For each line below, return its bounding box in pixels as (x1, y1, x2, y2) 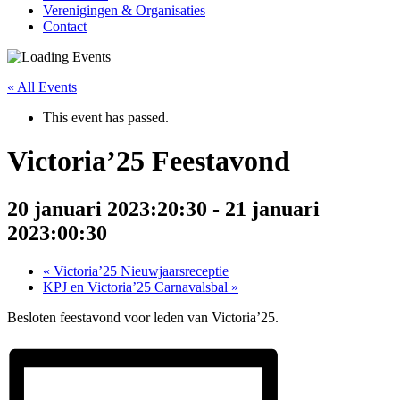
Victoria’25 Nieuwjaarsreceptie (50, 262, 229, 279)
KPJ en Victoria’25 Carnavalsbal (43, 279, 231, 295)
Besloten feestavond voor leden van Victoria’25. (7, 309, 279, 325)
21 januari (225, 196, 320, 221)
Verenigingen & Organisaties (43, 3, 205, 18)
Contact (43, 19, 87, 34)
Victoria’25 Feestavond (7, 145, 290, 178)
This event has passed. (43, 110, 169, 125)
